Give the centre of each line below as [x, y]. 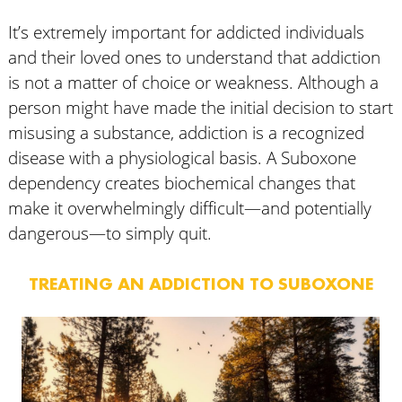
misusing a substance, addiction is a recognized [186, 132]
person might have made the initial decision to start [200, 107]
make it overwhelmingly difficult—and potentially [189, 208]
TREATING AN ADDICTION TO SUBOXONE [201, 284]
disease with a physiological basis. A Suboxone [182, 157]
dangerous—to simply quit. [109, 233]
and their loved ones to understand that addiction [194, 57]
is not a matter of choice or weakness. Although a [193, 82]
